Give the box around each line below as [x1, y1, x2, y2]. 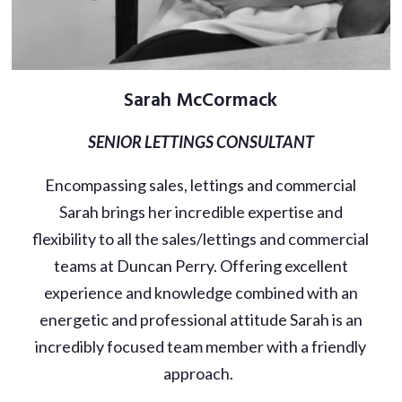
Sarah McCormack [124, 84, 278, 117]
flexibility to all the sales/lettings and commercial [32, 228, 370, 249]
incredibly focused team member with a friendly [35, 336, 367, 356]
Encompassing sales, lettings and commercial [45, 174, 357, 195]
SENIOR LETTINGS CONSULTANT [87, 131, 314, 152]
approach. [162, 363, 239, 383]
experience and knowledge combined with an [43, 282, 358, 302]
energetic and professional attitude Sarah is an [39, 309, 363, 329]
